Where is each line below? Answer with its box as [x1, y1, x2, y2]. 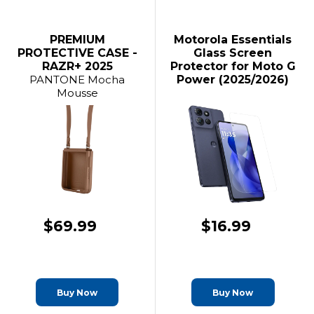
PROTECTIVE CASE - [17, 46, 137, 60]
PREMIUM [49, 33, 105, 46]
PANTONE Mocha [29, 73, 125, 86]
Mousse [56, 86, 98, 100]
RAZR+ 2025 [41, 60, 113, 73]
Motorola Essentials [174, 33, 292, 46]
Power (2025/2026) [177, 73, 289, 86]
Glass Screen [193, 46, 273, 60]
